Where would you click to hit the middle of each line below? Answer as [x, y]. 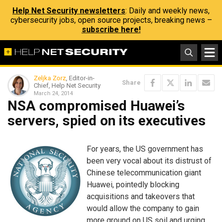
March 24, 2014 [53, 93]
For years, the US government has [145, 149]
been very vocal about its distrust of [149, 161]
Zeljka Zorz [50, 78]
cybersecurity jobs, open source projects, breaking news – [111, 20]
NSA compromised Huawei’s [96, 106]
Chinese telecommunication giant [144, 172]
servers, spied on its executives [107, 121]
